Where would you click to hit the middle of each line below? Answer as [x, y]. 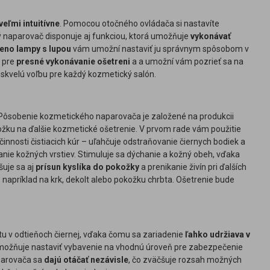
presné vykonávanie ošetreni [73, 61]
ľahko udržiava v [218, 234]
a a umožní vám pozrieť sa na [187, 61]
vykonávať [211, 36]
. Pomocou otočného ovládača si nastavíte [140, 24]
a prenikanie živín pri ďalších [193, 167]
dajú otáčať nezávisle [86, 260]
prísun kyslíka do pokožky [87, 167]
